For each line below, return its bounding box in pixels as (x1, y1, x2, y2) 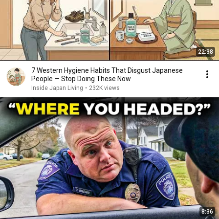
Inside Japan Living (31, 85, 83, 91)
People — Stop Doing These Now (31, 75, 131, 83)
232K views (89, 85, 120, 91)
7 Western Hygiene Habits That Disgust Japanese (31, 66, 183, 74)
